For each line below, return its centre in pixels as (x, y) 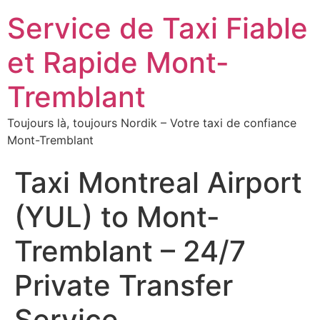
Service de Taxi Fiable (157, 28)
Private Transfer (124, 285)
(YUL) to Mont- (117, 217)
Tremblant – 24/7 (130, 251)
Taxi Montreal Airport (158, 182)
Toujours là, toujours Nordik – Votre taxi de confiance (152, 123)
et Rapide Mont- (118, 62)
